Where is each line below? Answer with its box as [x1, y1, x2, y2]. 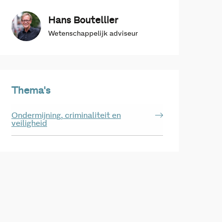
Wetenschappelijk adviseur [48, 30, 138, 38]
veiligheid [11, 119, 47, 128]
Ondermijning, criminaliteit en [11, 111, 121, 120]
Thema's [11, 86, 51, 96]
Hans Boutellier [48, 16, 118, 26]
